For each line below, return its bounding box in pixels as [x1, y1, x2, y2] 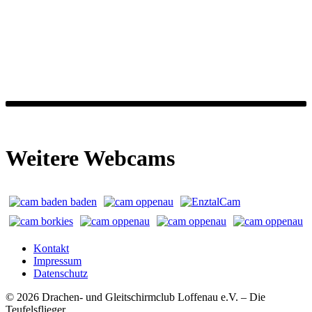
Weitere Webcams [6, 145, 175, 171]
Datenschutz [33, 267, 88, 279]
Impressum [33, 254, 81, 267]
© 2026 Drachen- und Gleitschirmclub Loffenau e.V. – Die [6, 290, 265, 303]
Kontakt [33, 242, 69, 254]
